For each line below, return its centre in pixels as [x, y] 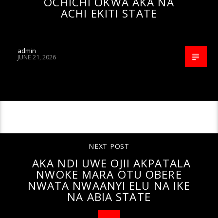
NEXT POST [109, 146]
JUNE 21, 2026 [37, 57]
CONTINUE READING [109, 118]
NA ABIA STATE [109, 197]
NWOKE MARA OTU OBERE [109, 175]
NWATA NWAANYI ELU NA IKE [109, 186]
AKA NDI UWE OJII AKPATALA [111, 163]
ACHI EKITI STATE [109, 13]
